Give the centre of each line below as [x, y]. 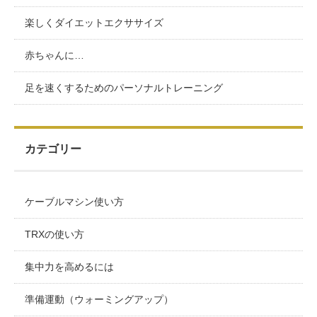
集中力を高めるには [69, 266]
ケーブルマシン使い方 [74, 201]
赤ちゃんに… [54, 55]
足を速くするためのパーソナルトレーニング [124, 87]
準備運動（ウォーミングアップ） [99, 299]
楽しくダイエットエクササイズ [94, 22]
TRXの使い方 [54, 234]
